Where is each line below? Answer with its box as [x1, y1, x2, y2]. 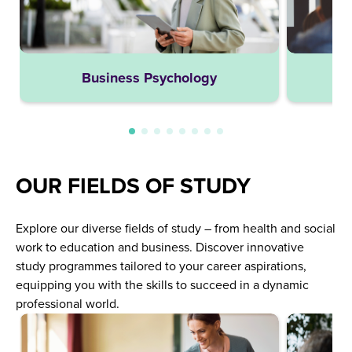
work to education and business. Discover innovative [16, 239, 304, 255]
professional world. [16, 295, 119, 312]
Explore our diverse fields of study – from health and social [16, 220, 335, 236]
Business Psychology [82, 68, 217, 86]
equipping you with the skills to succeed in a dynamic [16, 277, 309, 293]
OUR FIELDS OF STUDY [16, 172, 251, 200]
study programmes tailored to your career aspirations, [16, 258, 306, 274]
